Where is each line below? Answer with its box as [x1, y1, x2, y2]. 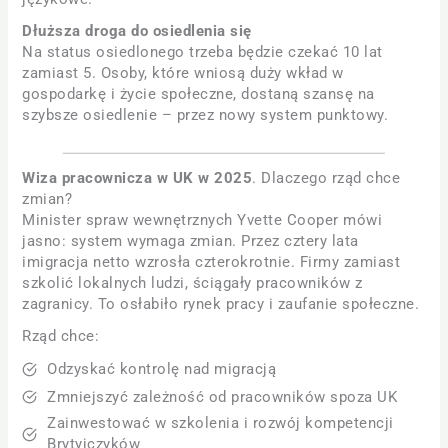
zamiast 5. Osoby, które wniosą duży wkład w [22, 64, 344, 83]
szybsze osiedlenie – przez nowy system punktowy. [22, 106, 389, 125]
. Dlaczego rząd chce [252, 168, 401, 187]
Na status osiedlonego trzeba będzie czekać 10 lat [22, 43, 383, 62]
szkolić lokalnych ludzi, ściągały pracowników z [22, 273, 363, 292]
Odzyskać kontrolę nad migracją [47, 359, 277, 378]
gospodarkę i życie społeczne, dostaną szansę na [22, 85, 375, 104]
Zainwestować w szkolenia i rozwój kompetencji [47, 414, 394, 433]
